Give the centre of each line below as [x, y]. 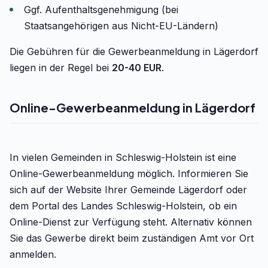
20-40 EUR [137, 68]
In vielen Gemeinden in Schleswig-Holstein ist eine [123, 157]
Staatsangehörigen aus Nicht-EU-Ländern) [121, 26]
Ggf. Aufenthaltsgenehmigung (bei [101, 10]
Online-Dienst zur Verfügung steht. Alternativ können [131, 222]
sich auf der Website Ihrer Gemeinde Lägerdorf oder [128, 190]
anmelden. [33, 254]
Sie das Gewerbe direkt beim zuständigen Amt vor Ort [132, 238]
